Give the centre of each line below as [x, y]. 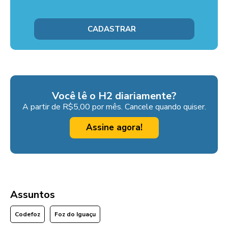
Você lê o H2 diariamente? [114, 96]
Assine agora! [114, 128]
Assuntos [33, 195]
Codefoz [27, 215]
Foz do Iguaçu [75, 215]
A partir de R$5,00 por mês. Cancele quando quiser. [114, 107]
